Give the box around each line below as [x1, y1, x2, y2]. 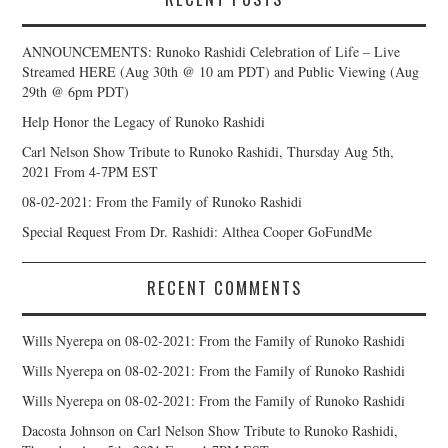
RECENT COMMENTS [146, 274, 302, 300]
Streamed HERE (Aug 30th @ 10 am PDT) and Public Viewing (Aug [22, 61, 420, 81]
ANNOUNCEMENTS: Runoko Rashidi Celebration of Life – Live [22, 41, 401, 61]
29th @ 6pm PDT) [22, 81, 130, 101]
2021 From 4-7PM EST [22, 161, 159, 181]
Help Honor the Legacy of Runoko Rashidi [22, 111, 266, 131]
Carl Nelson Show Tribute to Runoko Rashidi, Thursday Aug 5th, [22, 141, 395, 161]
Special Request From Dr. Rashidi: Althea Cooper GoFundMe [22, 221, 373, 241]
